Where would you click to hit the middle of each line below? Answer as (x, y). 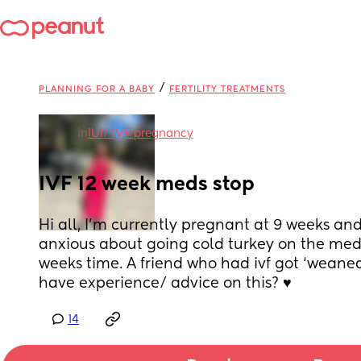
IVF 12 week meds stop (147, 185)
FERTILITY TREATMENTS (227, 89)
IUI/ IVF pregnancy (141, 134)
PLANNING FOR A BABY (97, 89)
